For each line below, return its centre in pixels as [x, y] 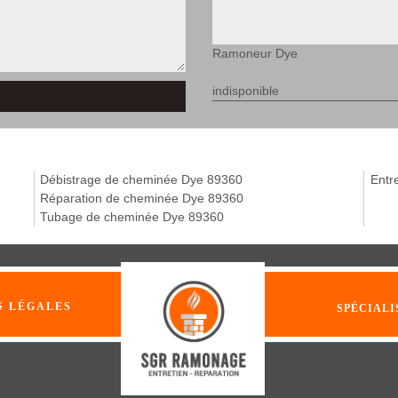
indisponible [246, 91]
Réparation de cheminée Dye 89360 [142, 198]
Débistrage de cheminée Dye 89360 [142, 179]
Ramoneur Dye [255, 53]
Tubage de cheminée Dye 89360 [132, 217]
